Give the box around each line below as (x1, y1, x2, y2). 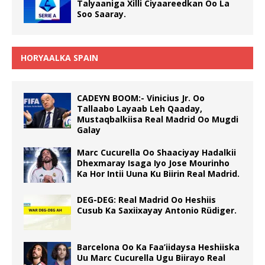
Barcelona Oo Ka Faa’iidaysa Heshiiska (77, 241, 240, 253)
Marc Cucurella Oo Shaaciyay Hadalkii (77, 146, 236, 158)
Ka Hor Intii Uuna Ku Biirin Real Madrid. (77, 167, 240, 179)
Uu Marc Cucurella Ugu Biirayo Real (77, 251, 225, 263)
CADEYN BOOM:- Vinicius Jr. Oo (77, 92, 205, 104)
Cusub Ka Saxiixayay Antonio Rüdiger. (77, 204, 237, 216)
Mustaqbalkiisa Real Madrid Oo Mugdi (77, 113, 238, 125)
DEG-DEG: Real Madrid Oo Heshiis (77, 193, 216, 205)
